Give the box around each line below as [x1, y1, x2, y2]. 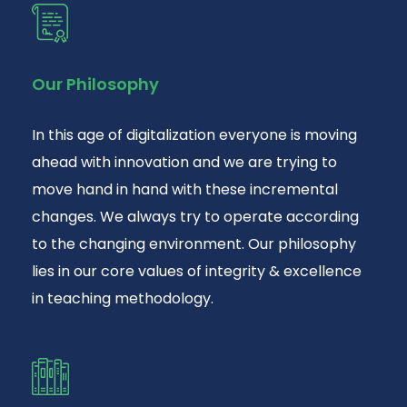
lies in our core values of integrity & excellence [32, 261, 362, 283]
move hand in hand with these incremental [32, 179, 338, 201]
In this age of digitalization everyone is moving [32, 124, 357, 146]
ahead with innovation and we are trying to [32, 152, 337, 174]
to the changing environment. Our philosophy [32, 233, 356, 255]
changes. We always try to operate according [32, 206, 359, 228]
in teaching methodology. [32, 288, 213, 310]
